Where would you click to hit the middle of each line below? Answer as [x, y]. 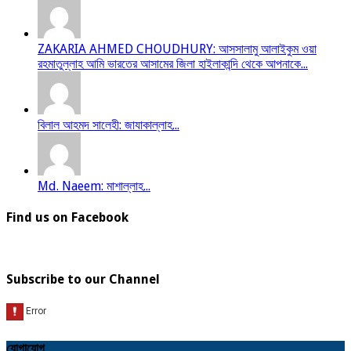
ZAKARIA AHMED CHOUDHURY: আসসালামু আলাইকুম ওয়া [177, 49]
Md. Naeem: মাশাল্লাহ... [94, 186]
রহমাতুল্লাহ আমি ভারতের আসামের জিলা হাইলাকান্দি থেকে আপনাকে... [173, 63]
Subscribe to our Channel [83, 280]
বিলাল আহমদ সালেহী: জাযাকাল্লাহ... [109, 125]
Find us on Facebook [67, 217]
